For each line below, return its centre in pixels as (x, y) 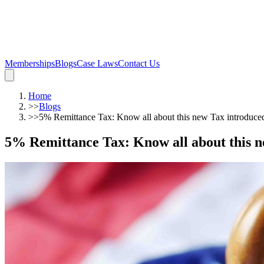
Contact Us (139, 63)
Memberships (30, 63)
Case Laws (97, 63)
